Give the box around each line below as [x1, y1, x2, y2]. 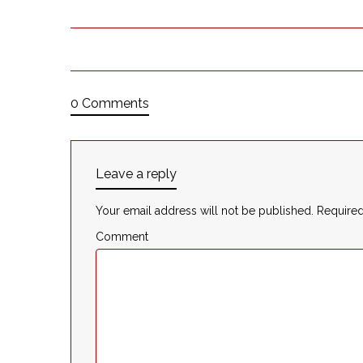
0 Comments [70, 95, 149, 111]
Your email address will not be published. [96, 203, 314, 217]
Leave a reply [96, 165, 177, 181]
